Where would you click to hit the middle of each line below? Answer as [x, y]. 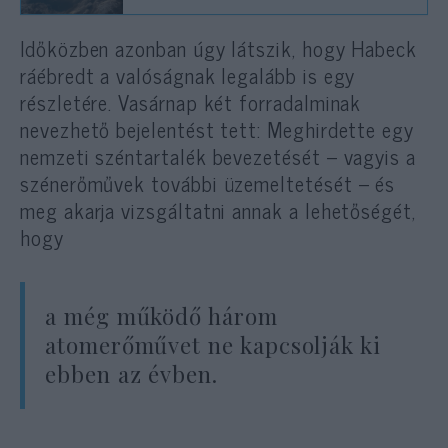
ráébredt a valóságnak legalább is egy [188, 75]
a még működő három [161, 316]
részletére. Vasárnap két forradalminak [191, 102]
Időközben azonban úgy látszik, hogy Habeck [219, 48]
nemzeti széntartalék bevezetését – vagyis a [218, 156]
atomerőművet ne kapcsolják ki [213, 345]
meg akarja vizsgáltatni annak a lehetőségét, [218, 210]
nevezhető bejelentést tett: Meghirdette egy [217, 129]
